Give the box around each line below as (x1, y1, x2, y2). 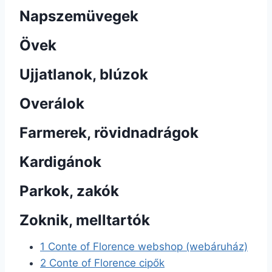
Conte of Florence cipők (46, 257, 165, 269)
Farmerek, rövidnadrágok (19, 124, 199, 141)
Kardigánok (19, 153, 101, 171)
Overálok (19, 95, 84, 112)
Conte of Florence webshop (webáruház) (45, 240, 248, 253)
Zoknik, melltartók (19, 211, 150, 229)
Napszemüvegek (19, 7, 138, 25)
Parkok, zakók (19, 182, 119, 200)
